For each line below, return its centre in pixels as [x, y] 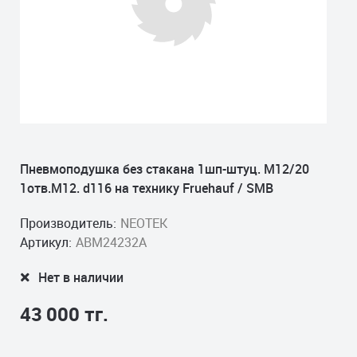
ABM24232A [111, 242]
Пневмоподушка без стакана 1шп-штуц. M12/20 [165, 169]
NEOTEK [144, 223]
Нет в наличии [81, 277]
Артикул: [46, 242]
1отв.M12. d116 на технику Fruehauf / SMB [147, 188]
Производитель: [68, 223]
